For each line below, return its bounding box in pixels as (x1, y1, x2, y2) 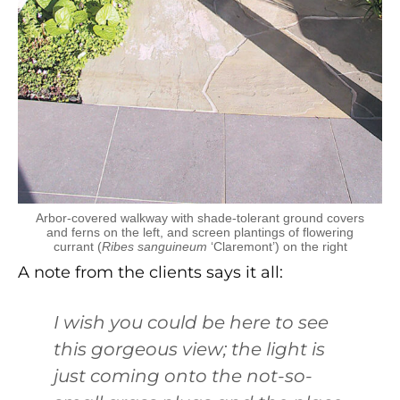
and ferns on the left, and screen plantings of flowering (46, 224, 354, 239)
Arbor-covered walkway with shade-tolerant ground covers (36, 210, 364, 225)
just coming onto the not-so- (54, 364, 312, 387)
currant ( (53, 238, 102, 254)
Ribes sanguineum (101, 238, 207, 254)
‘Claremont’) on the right (206, 238, 347, 254)
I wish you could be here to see (54, 311, 329, 333)
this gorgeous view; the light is (54, 337, 325, 360)
